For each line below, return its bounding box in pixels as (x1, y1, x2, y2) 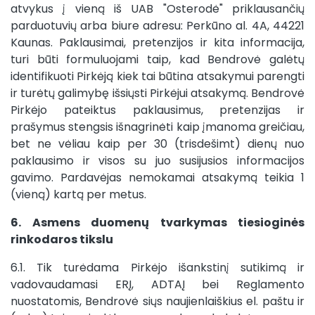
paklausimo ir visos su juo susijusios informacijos (11, 153, 304, 169)
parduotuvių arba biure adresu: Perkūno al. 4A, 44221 (11, 18, 304, 34)
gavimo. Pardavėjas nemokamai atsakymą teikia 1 (11, 169, 304, 186)
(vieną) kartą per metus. (11, 186, 146, 202)
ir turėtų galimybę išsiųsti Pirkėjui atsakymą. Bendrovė (11, 85, 304, 101)
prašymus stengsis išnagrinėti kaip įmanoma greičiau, (11, 119, 304, 135)
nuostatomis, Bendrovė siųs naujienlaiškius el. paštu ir (11, 293, 304, 309)
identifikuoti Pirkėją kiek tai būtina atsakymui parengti (11, 68, 304, 84)
